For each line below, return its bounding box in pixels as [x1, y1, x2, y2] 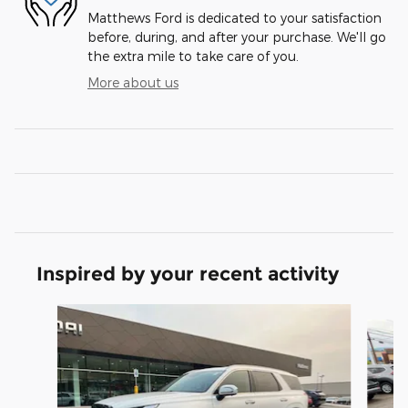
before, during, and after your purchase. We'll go [87, 28, 386, 45]
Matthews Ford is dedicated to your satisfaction [87, 9, 382, 25]
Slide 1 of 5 [14, 304, 79, 321]
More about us [87, 74, 178, 90]
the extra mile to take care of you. [87, 47, 299, 64]
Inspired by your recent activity [36, 261, 339, 285]
